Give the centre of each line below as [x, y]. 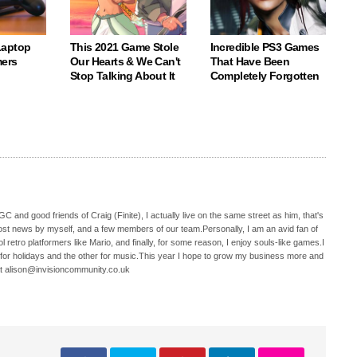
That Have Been [250, 61]
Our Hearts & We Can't [126, 61]
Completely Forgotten [265, 76]
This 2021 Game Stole [124, 47]
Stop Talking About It [123, 76]
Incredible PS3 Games [265, 47]
